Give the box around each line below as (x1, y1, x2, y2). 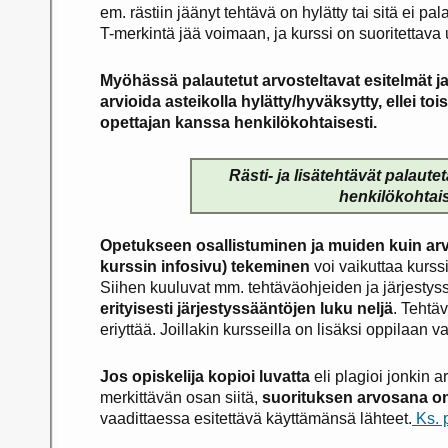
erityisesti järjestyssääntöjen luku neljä (100, 299, 393, 317)
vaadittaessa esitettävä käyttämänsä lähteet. (100, 409, 412, 427)
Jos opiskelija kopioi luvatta (100, 367, 310, 385)
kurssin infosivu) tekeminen (100, 257, 314, 275)
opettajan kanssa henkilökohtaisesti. (100, 113, 377, 131)
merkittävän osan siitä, (100, 388, 262, 406)
